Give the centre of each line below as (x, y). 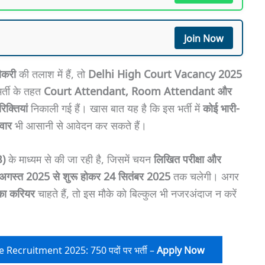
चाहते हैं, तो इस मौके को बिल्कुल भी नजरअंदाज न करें (135, 193)
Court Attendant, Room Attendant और (138, 90)
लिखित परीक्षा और (187, 159)
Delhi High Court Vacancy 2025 (165, 73)
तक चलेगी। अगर (204, 176)
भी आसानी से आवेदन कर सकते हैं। (79, 125)
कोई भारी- (221, 107)
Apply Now (180, 250)
